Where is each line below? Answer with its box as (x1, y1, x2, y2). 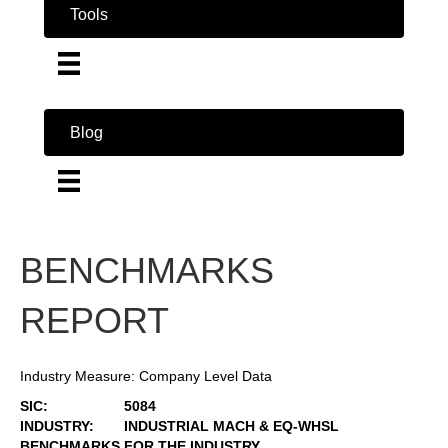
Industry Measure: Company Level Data (20, 367, 272, 384)
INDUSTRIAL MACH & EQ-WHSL (124, 417, 339, 434)
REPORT (20, 299, 169, 341)
